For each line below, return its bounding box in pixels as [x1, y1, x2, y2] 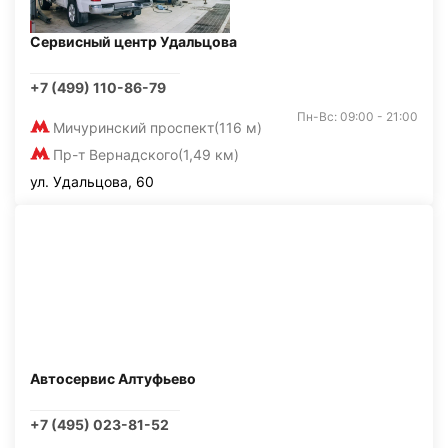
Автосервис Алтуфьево [30, 370, 196, 387]
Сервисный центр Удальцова [30, 33, 237, 50]
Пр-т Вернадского [53, 146, 178, 163]
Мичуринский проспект [53, 119, 214, 136]
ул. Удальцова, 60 [30, 173, 154, 190]
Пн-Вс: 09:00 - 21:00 [297, 109, 418, 124]
